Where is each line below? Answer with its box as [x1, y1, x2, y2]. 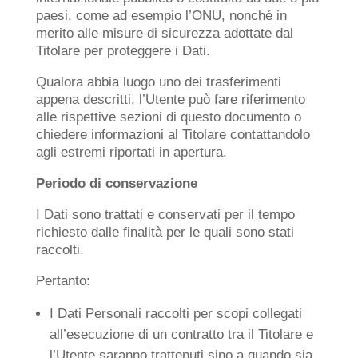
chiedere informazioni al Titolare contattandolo [35, 127, 310, 142]
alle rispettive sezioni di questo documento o [35, 109, 301, 125]
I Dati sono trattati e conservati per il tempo [35, 207, 295, 222]
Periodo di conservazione [35, 176, 197, 191]
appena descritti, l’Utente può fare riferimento [35, 92, 305, 107]
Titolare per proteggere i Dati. [35, 43, 210, 58]
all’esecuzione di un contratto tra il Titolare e [49, 327, 313, 342]
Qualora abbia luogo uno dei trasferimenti [35, 74, 281, 89]
